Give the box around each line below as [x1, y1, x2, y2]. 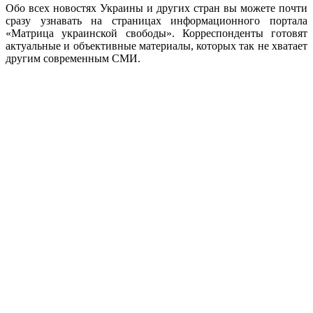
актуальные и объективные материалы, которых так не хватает [6, 39, 307, 52]
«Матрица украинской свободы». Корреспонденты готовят [6, 27, 307, 39]
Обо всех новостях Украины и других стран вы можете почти [6, 1, 307, 14]
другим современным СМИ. [6, 52, 140, 64]
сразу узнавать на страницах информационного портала [6, 14, 307, 27]
